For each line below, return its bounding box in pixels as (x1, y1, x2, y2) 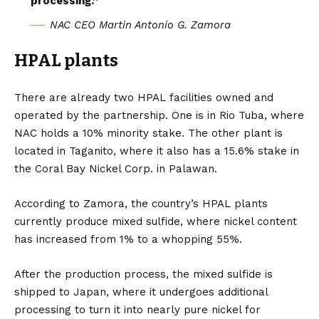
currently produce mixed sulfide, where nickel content (14, 214, 297, 228)
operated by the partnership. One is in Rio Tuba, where (14, 108, 304, 122)
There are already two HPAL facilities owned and (14, 90, 273, 104)
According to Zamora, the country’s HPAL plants (14, 197, 268, 210)
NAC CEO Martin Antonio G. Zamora (49, 18, 231, 31)
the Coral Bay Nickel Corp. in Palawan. (14, 162, 217, 175)
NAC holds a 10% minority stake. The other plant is (14, 126, 283, 140)
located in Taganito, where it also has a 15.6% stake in (14, 144, 299, 157)
